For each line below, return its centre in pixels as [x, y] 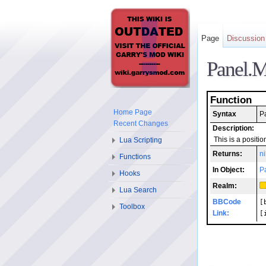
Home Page [133, 112]
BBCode [227, 202]
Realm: [225, 186]
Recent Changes [141, 123]
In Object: [229, 170]
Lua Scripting [141, 140]
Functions [135, 157]
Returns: [227, 154]
